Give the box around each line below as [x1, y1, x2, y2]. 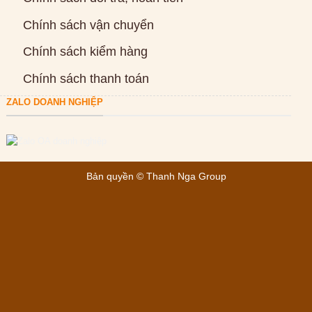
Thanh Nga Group [146, 171, 226, 182]
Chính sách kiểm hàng [22, 45, 148, 59]
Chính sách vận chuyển [22, 17, 154, 32]
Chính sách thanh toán [22, 71, 149, 86]
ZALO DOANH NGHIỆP [6, 97, 103, 108]
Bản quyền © [86, 171, 146, 182]
